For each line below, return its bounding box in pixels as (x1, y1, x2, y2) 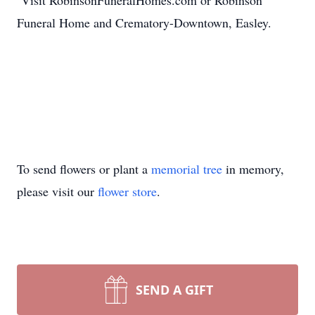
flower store (98, 183, 157, 200)
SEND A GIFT (136, 281, 213, 298)
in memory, (222, 160, 284, 177)
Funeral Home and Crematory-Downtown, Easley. (17, 14, 271, 31)
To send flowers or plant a (17, 160, 151, 177)
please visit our (17, 183, 98, 200)
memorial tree (151, 160, 222, 177)
